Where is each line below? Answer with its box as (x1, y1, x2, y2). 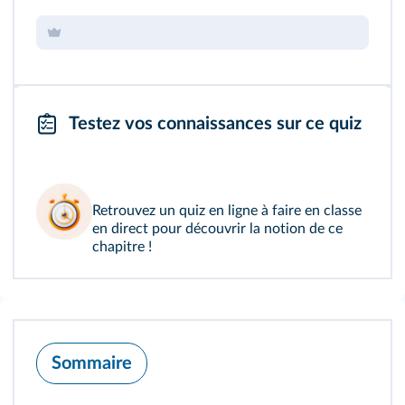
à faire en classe (258, 203, 362, 219)
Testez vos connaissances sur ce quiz (69, 115, 362, 134)
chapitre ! (92, 240, 152, 255)
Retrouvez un (92, 203, 179, 219)
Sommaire (52, 354, 132, 373)
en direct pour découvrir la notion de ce (92, 221, 343, 237)
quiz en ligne (179, 203, 258, 219)
